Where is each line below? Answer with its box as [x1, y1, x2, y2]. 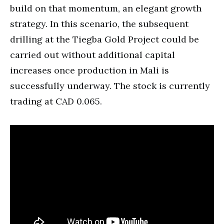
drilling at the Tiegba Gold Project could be [10, 33, 199, 45]
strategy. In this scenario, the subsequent [10, 17, 188, 29]
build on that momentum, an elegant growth [10, 2, 201, 14]
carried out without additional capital [10, 48, 175, 60]
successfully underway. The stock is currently [10, 79, 210, 91]
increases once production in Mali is [10, 64, 169, 76]
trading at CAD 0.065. [10, 95, 102, 107]
